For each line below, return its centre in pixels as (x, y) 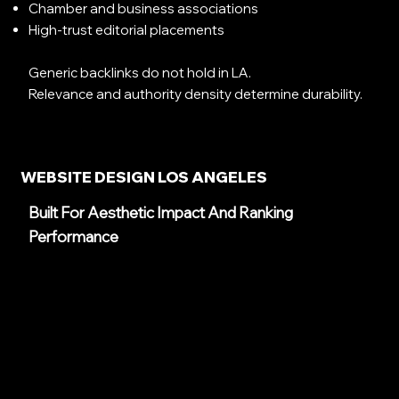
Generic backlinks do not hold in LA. (140, 73)
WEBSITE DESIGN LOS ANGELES (143, 177)
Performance (73, 237)
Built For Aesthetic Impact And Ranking (160, 213)
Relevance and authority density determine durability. (196, 94)
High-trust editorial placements (127, 30)
